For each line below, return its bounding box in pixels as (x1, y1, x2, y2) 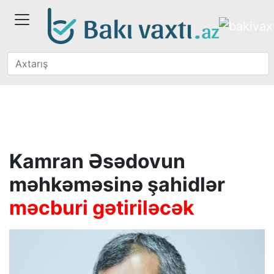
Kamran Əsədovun (9, 149, 185, 173)
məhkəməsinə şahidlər (9, 172, 225, 196)
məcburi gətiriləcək (9, 196, 194, 220)
